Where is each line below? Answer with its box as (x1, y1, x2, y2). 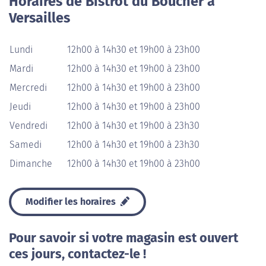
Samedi (9, 139, 42, 150)
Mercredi (9, 82, 47, 93)
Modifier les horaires (26, 196, 118, 207)
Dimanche (9, 158, 52, 169)
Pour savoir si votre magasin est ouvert (9, 230, 238, 246)
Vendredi (9, 120, 47, 131)
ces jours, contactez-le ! (9, 246, 146, 262)
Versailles (9, 9, 70, 26)
